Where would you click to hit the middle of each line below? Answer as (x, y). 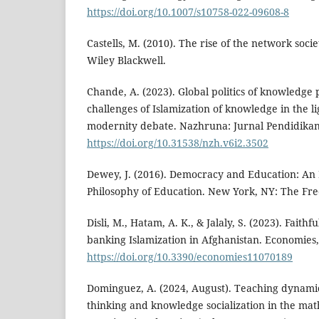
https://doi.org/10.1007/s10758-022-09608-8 (188, 12)
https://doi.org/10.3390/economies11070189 (190, 257)
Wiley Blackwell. (126, 61)
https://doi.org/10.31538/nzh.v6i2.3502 (178, 143)
